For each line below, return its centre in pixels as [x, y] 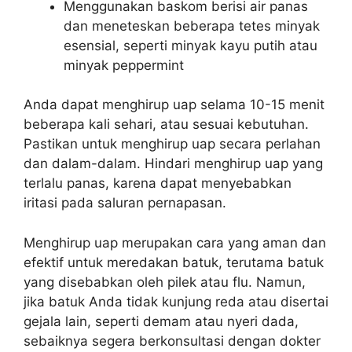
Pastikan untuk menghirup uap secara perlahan [172, 144]
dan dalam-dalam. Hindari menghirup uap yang [173, 163]
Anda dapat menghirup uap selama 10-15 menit [174, 104]
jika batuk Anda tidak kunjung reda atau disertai [176, 301]
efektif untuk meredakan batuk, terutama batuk [174, 262]
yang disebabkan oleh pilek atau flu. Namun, [165, 282]
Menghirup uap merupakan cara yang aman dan [175, 242]
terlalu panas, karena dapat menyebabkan [158, 183]
